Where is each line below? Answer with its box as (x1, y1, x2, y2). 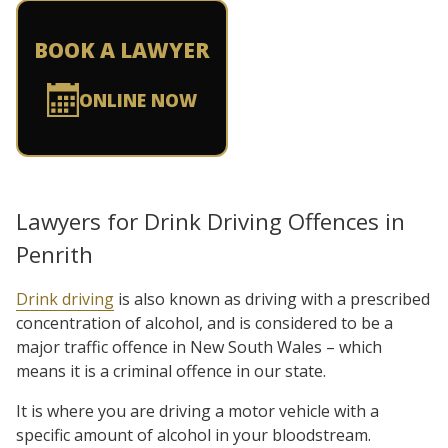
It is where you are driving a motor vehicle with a (16, 400, 379, 422)
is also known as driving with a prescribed (114, 288, 430, 310)
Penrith (16, 239, 93, 270)
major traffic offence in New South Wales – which (16, 336, 382, 358)
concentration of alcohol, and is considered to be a (16, 312, 393, 334)
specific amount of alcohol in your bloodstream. (16, 424, 371, 446)
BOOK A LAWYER (34, 36, 210, 64)
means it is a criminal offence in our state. (16, 360, 326, 382)
